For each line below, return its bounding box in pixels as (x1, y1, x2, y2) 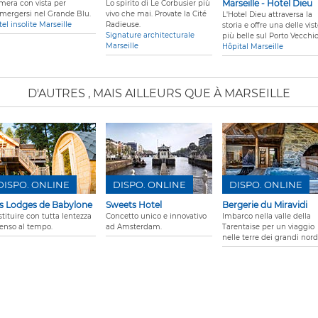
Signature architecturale (106, 31, 194, 40)
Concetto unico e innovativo (106, 212, 207, 221)
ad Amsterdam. (106, 222, 162, 232)
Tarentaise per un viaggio (222, 222, 314, 232)
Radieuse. (106, 20, 141, 30)
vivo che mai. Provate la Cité (106, 9, 207, 19)
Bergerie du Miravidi (222, 199, 307, 211)
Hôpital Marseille (222, 42, 283, 52)
